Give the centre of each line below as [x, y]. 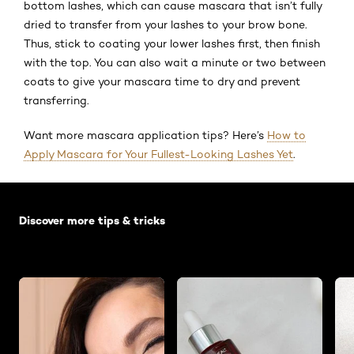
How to [286, 135]
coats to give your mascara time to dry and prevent [162, 81]
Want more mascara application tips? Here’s [145, 135]
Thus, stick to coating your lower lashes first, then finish [172, 43]
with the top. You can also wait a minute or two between [175, 62]
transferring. [56, 100]
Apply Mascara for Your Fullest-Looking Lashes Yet [158, 154]
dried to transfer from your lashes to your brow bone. [166, 24]
